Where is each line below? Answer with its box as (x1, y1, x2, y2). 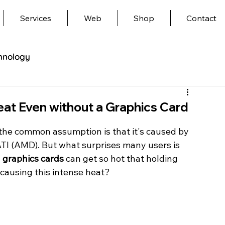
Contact (186, 13, 217, 23)
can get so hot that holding (64, 153, 180, 165)
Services (20, 13, 51, 23)
